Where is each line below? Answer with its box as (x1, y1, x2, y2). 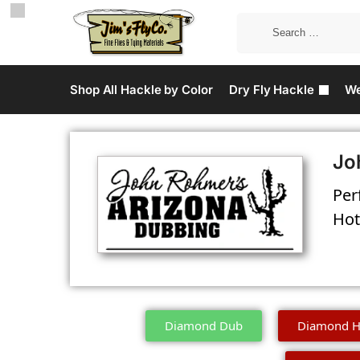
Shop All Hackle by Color (70, 82, 213, 97)
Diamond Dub (164, 317, 243, 333)
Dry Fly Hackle (229, 82, 314, 97)
